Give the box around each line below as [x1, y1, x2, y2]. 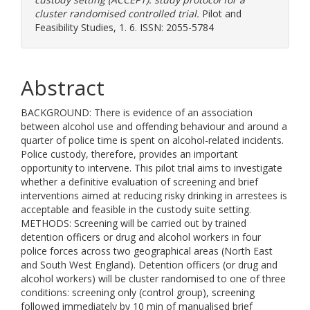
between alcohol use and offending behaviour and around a [21, 120, 287, 133]
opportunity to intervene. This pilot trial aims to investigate [21, 161, 282, 174]
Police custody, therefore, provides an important [21, 147, 238, 161]
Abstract [21, 73, 104, 102]
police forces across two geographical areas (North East [21, 244, 273, 257]
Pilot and [199, 7, 241, 20]
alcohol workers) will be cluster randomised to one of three [21, 272, 286, 285]
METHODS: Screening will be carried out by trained [21, 217, 246, 230]
